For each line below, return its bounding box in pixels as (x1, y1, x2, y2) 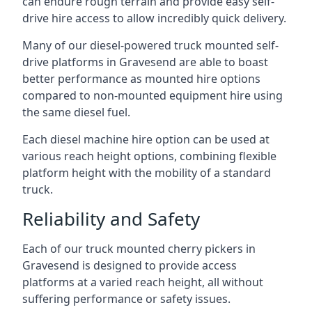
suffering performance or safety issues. (22, 291, 231, 306)
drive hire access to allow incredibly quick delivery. (22, 10, 286, 26)
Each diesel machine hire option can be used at (22, 132, 270, 147)
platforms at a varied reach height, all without (22, 274, 263, 290)
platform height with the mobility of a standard (22, 165, 271, 180)
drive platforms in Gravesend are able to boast (22, 54, 268, 70)
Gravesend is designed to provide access (22, 258, 237, 273)
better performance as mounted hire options (22, 71, 260, 86)
